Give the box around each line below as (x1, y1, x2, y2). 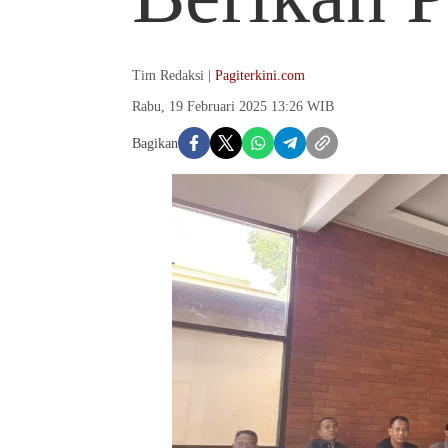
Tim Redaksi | (132, 68, 215, 83)
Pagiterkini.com (215, 68, 305, 83)
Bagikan (132, 135, 178, 151)
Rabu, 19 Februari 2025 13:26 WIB (132, 99, 334, 114)
